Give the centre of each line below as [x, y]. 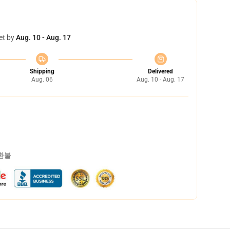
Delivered [160, 71]
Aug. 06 [42, 80]
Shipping [42, 71]
